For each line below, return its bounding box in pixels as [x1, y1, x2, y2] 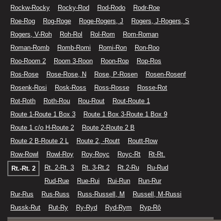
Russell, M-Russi [133, 190, 182, 198]
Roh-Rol [60, 31, 82, 38]
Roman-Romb [10, 44, 49, 51]
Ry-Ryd [76, 204, 97, 211]
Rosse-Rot [137, 84, 167, 91]
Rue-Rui [77, 177, 100, 184]
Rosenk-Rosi [10, 84, 47, 91]
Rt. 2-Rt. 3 [44, 164, 74, 171]
